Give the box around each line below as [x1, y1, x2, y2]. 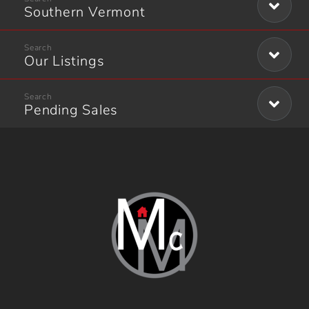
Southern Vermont [24, 2, 146, 21]
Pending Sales [24, 100, 119, 119]
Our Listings [24, 51, 105, 70]
